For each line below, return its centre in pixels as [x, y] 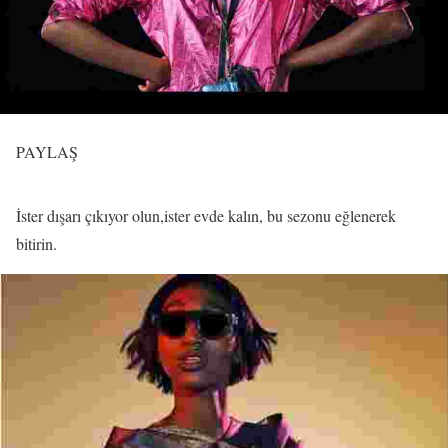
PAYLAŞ [47, 151]
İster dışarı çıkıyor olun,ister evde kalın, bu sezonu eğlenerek [206, 215]
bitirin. [36, 243]
